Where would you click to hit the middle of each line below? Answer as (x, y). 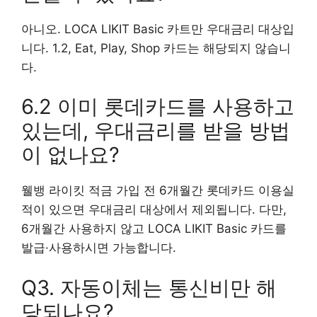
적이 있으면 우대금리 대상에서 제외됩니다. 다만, (154, 210)
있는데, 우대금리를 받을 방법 (156, 131)
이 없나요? (70, 155)
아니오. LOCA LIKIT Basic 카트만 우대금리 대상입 (158, 29)
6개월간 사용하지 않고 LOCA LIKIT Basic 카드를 (154, 229)
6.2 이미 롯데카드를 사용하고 (158, 107)
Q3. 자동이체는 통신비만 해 (149, 287)
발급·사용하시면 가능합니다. (99, 248)
